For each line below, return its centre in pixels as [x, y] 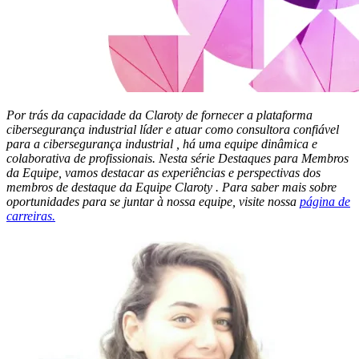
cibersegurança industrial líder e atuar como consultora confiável [173, 130]
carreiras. [31, 216]
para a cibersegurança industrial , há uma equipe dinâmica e [162, 144]
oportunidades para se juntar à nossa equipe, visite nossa [153, 202]
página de [325, 202]
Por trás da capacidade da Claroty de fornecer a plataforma [159, 115]
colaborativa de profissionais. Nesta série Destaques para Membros [177, 159]
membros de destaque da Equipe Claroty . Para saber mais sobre [171, 188]
